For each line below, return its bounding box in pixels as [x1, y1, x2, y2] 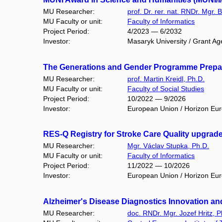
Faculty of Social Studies [127, 84, 204, 93]
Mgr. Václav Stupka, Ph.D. [127, 142, 209, 150]
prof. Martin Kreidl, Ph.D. [127, 74, 205, 83]
